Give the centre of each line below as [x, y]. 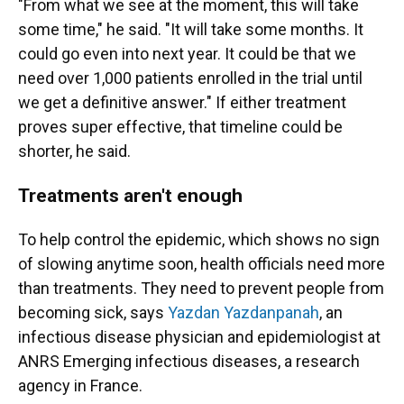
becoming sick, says [93, 312]
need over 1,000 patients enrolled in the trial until [190, 78]
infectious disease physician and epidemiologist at [199, 337]
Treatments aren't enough [130, 195]
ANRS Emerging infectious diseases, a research [189, 361]
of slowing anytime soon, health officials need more [202, 264]
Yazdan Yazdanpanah [243, 312]
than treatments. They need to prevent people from [201, 288]
